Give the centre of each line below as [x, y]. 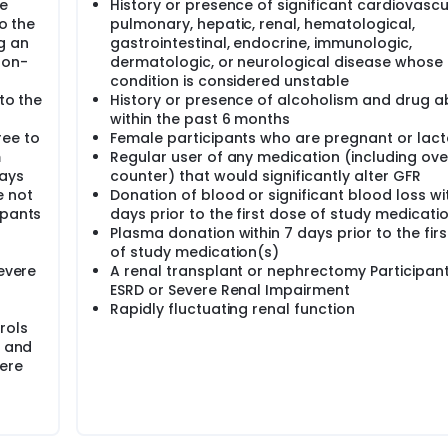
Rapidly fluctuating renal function [232, 309]
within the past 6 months [200, 119]
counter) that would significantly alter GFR [265, 176]
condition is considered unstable [230, 81]
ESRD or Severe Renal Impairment [230, 290]
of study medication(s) [195, 252]
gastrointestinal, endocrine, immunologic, [261, 43]
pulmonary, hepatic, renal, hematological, [262, 24]
